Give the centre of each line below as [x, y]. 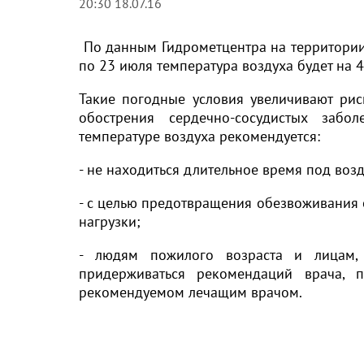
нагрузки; [110, 221]
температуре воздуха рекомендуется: [199, 136]
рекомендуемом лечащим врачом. [191, 292]
